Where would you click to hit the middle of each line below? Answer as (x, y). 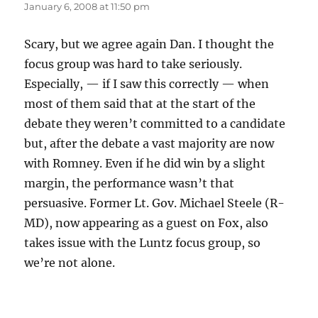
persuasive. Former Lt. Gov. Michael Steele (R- (155, 203)
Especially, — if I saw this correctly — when (147, 84)
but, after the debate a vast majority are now (149, 144)
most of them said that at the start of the (140, 104)
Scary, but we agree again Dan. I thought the (149, 44)
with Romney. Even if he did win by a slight (145, 164)
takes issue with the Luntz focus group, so (143, 243)
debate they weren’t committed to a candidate (155, 124)
